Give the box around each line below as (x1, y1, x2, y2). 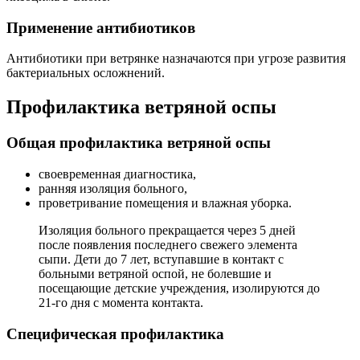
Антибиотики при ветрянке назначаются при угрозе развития (6, 51, 346, 66)
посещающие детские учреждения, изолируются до (39, 280, 320, 295)
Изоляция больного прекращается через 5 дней (39, 223, 296, 237)
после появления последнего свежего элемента (39, 237, 297, 252)
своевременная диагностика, (39, 166, 196, 181)
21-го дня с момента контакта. (39, 295, 203, 309)
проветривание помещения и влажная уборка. (39, 195, 292, 210)
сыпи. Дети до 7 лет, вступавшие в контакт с (39, 252, 284, 266)
